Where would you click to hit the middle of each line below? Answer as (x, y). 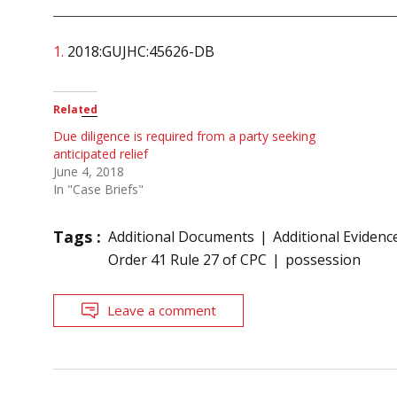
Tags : (77, 236)
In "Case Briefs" (98, 189)
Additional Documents (181, 236)
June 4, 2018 (89, 171)
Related (75, 109)
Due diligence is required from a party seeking (184, 136)
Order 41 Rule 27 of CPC (187, 259)
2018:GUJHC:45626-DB (139, 51)
